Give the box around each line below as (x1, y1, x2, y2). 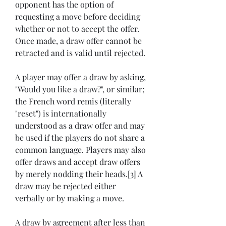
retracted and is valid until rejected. (15, 47, 145, 59)
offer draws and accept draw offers (15, 156, 140, 167)
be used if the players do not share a (15, 132, 145, 143)
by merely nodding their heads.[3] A (15, 168, 143, 180)
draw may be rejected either (15, 181, 116, 192)
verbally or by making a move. (15, 193, 124, 204)
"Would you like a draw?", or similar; (15, 84, 145, 95)
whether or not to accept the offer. (15, 23, 139, 34)
